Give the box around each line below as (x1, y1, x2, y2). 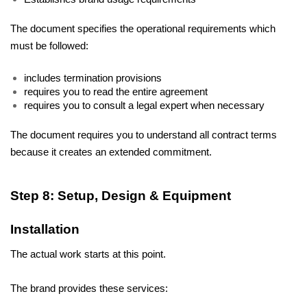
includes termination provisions (24, 72, 164, 84)
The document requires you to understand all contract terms (10, 129, 277, 140)
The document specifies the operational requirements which (10, 23, 275, 34)
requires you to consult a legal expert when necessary (24, 99, 267, 111)
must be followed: (10, 40, 91, 51)
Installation (10, 221, 79, 236)
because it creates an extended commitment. (10, 146, 212, 158)
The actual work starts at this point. (10, 249, 169, 260)
